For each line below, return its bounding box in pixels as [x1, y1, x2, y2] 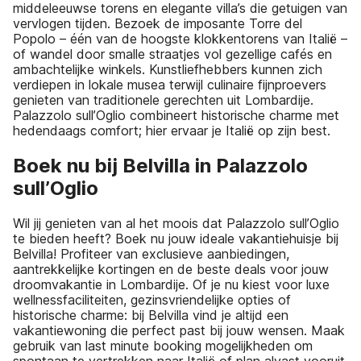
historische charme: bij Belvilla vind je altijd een [13, 306, 288, 323]
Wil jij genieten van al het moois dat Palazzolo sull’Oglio [13, 214, 339, 231]
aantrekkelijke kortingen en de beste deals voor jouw [13, 260, 329, 277]
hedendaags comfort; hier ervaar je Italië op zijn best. [13, 122, 330, 139]
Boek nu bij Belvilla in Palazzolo [13, 153, 308, 177]
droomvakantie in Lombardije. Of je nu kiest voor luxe [13, 276, 330, 293]
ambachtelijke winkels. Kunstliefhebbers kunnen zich [13, 61, 322, 78]
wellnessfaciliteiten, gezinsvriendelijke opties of [13, 291, 291, 308]
